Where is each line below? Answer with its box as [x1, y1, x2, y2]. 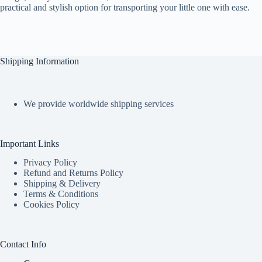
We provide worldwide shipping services [23, 98, 174, 109]
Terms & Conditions [23, 189, 98, 199]
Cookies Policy [23, 199, 80, 210]
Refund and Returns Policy [23, 168, 123, 178]
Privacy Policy [23, 157, 77, 168]
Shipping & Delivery [23, 178, 101, 189]
